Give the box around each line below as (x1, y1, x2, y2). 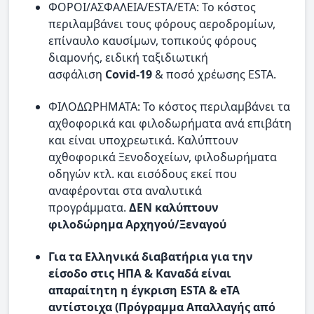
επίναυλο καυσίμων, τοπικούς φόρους (48, 32, 257, 48)
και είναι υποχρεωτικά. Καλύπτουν (48, 132, 238, 148)
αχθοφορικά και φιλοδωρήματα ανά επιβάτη (48, 115, 292, 131)
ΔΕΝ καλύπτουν (129, 199, 219, 215)
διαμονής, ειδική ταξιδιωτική (48, 49, 208, 65)
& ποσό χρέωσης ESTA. (152, 66, 276, 82)
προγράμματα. (48, 199, 129, 215)
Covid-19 (105, 66, 152, 82)
